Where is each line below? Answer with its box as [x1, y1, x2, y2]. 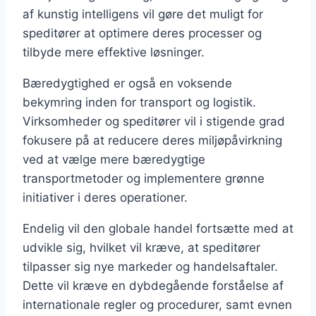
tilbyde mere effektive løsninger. [23, 44, 205, 59]
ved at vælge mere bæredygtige [23, 152, 205, 166]
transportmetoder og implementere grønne [23, 171, 265, 186]
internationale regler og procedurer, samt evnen [23, 297, 292, 312]
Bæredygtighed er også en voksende [23, 75, 232, 90]
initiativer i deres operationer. [23, 190, 188, 205]
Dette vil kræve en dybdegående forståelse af [23, 278, 284, 293]
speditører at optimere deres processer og [23, 25, 262, 40]
